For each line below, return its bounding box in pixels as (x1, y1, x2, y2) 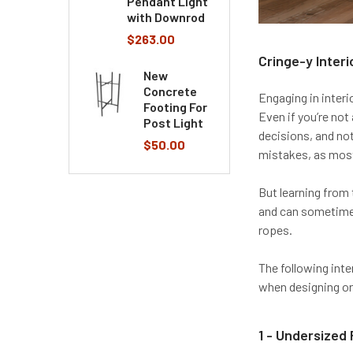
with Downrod (127, 9, 205, 24)
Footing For (143, 99, 207, 114)
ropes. (258, 221, 293, 237)
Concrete (143, 84, 197, 98)
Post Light (143, 115, 203, 130)
